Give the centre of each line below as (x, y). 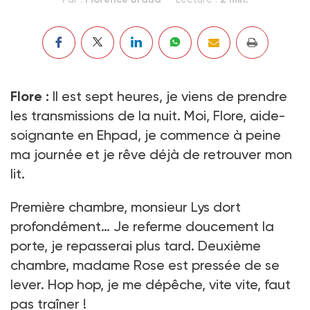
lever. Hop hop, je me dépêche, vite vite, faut (151, 284)
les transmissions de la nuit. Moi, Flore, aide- (148, 115)
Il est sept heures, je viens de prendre (168, 96)
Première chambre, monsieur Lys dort (126, 207)
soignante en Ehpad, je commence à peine (146, 135)
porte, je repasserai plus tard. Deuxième (136, 245)
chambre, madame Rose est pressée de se (145, 265)
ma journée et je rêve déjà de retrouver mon (151, 154)
